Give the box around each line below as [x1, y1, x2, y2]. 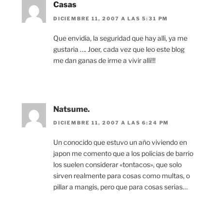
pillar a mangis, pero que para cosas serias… [53, 182, 187, 191]
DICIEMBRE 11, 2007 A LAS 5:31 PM [53, 15, 169, 21]
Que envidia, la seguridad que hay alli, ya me [53, 33, 187, 42]
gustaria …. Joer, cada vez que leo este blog [53, 45, 185, 53]
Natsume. [53, 104, 90, 114]
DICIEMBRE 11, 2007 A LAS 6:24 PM [53, 119, 170, 125]
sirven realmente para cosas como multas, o [53, 171, 190, 180]
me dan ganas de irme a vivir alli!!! [53, 56, 155, 64]
